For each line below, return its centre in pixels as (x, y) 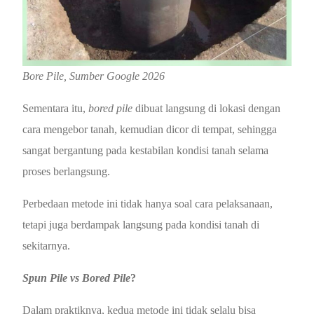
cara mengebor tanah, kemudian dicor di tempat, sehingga (150, 129)
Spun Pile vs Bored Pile (77, 278)
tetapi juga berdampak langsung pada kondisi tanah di (141, 224)
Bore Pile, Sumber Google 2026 (94, 76)
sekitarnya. (47, 245)
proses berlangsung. (67, 171)
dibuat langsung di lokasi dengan (207, 108)
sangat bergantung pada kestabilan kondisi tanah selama (146, 150)
